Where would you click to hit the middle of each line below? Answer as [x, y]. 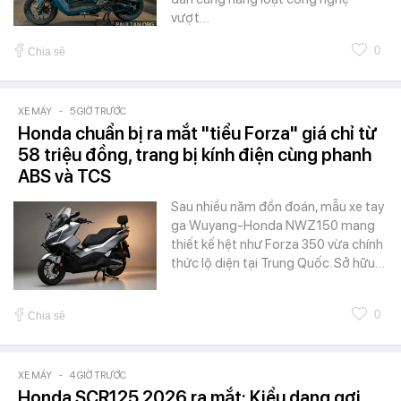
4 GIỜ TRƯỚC [98, 375]
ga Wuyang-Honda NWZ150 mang [273, 225]
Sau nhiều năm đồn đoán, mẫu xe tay [277, 206]
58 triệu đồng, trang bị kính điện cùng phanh [195, 154]
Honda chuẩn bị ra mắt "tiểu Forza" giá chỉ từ [197, 133]
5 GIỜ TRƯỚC [98, 111]
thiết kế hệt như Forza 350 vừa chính [277, 244]
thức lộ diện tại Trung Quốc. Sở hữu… [278, 263]
